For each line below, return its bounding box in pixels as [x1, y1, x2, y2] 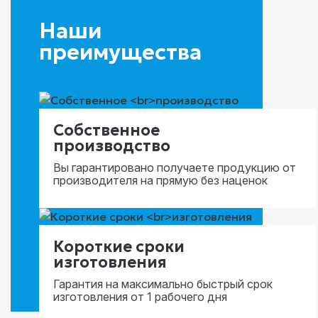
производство [53, 136, 170, 155]
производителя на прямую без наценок [53, 173, 268, 187]
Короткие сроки [53, 237, 185, 256]
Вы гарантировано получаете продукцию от [53, 160, 296, 175]
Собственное [53, 121, 160, 140]
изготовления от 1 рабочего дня [53, 290, 227, 304]
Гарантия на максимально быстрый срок [53, 277, 273, 291]
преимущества [39, 39, 202, 65]
